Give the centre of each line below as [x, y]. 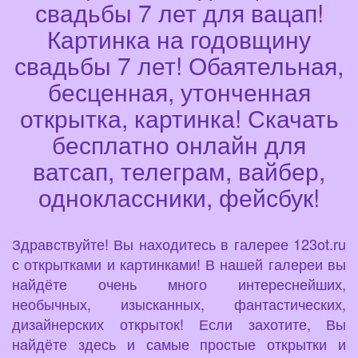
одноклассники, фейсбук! [179, 197]
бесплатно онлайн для [179, 144]
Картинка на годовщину [179, 38]
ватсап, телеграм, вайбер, [179, 170]
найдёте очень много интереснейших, [179, 283]
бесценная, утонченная [179, 91]
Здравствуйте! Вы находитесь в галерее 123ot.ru [179, 243]
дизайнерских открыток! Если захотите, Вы [179, 323]
